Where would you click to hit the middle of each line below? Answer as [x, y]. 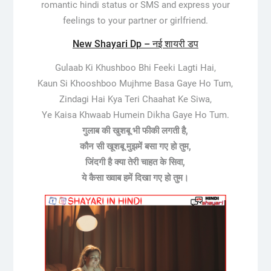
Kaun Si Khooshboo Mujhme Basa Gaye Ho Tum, [135, 83]
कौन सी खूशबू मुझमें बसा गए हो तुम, [135, 146]
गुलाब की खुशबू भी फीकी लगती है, [135, 130]
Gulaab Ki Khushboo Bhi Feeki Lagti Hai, [135, 67]
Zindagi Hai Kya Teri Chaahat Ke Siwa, [135, 99]
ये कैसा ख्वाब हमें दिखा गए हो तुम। [135, 178]
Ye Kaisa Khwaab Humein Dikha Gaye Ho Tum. [135, 115]
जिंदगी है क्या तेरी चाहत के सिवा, [135, 162]
